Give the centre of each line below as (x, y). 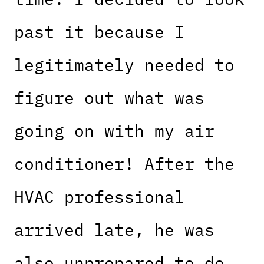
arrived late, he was (114, 230)
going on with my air (114, 131)
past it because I (99, 32)
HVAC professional (99, 197)
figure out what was (109, 98)
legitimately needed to (124, 65)
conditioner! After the (124, 164)
